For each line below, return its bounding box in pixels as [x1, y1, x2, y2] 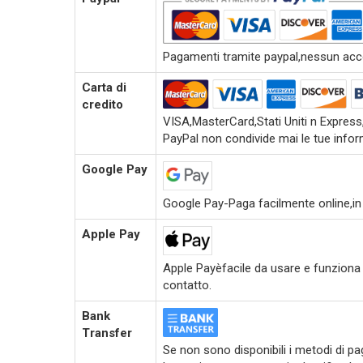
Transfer [82, 326, 132, 340]
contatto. [163, 278, 211, 293]
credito [82, 97, 123, 112]
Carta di [82, 80, 126, 95]
